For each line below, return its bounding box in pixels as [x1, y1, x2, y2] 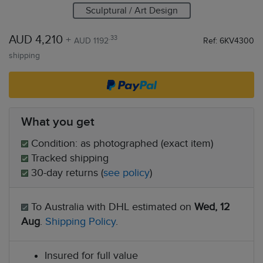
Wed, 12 [194, 200, 230, 213]
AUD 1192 [74, 35, 109, 46]
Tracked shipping [28, 151, 109, 164]
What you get [21, 114, 95, 129]
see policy [103, 166, 150, 179]
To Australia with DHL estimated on [28, 200, 194, 213]
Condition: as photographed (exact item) [28, 137, 213, 150]
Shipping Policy [45, 215, 116, 228]
